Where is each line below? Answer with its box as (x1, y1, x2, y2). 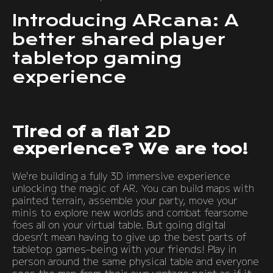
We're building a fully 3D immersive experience (12, 168, 230, 183)
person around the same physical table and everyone (12, 253, 259, 268)
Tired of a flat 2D (12, 122, 170, 141)
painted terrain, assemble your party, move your (12, 193, 237, 207)
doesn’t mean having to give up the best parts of (12, 229, 246, 244)
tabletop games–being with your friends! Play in (12, 241, 236, 256)
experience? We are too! (12, 140, 248, 158)
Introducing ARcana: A (12, 10, 239, 30)
